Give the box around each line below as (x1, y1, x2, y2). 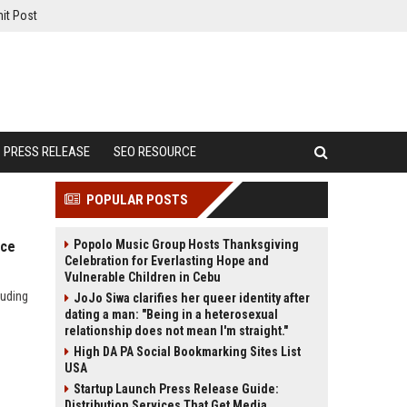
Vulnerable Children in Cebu (65, 270, 221, 284)
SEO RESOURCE (114, 144, 196, 160)
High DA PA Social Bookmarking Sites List (74, 344, 301, 359)
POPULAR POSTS (86, 192, 188, 208)
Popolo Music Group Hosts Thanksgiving (74, 237, 299, 252)
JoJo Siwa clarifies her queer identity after (74, 291, 310, 305)
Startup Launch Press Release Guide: (74, 382, 279, 396)
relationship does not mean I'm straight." (65, 323, 288, 338)
